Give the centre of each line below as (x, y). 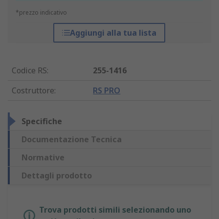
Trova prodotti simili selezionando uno (115, 210)
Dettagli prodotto (57, 176)
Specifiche (42, 121)
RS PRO (107, 91)
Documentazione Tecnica (72, 140)
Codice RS (29, 71)
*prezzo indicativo (41, 13)
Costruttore (33, 91)
